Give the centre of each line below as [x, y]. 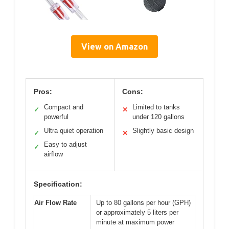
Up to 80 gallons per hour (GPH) [143, 202]
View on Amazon [114, 46]
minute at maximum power [135, 222]
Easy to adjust [65, 144]
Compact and [64, 107]
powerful [56, 117]
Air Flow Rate [55, 202]
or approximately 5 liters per [137, 212]
